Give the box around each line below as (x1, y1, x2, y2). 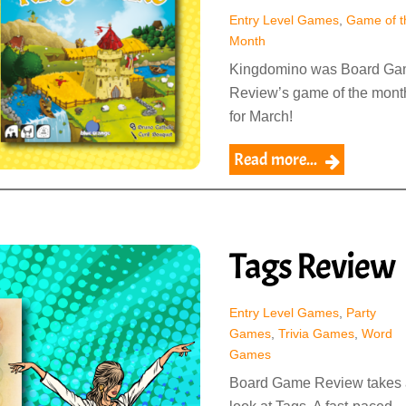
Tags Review (228, 244, 395, 290)
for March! (228, 109, 293, 125)
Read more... (233, 149, 317, 171)
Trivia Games (277, 326, 354, 342)
